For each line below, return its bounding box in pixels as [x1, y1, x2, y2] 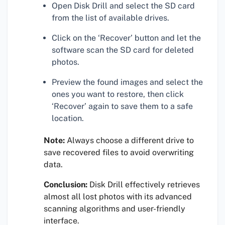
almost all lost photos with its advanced [44, 192, 192, 202]
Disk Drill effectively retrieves [87, 180, 200, 190]
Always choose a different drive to [65, 136, 194, 146]
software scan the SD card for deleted [52, 45, 194, 55]
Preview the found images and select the [52, 77, 203, 87]
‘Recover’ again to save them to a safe [52, 101, 193, 111]
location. [52, 114, 84, 124]
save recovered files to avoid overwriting [44, 148, 194, 158]
